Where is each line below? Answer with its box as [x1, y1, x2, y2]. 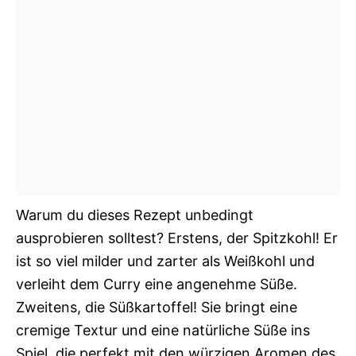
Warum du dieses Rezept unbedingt [16, 207, 253, 224]
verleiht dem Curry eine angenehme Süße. [16, 276, 297, 293]
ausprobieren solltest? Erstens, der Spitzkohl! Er [16, 230, 338, 247]
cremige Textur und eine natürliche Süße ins [16, 322, 310, 339]
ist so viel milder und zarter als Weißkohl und [16, 253, 315, 270]
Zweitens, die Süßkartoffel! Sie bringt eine [16, 299, 297, 316]
